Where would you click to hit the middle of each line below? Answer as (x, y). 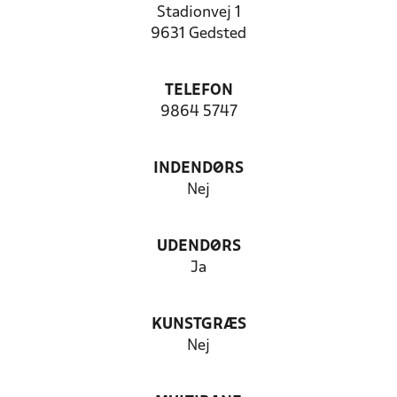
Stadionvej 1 (198, 13)
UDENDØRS (198, 247)
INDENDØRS (198, 169)
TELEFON (198, 91)
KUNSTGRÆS (198, 325)
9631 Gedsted (198, 34)
